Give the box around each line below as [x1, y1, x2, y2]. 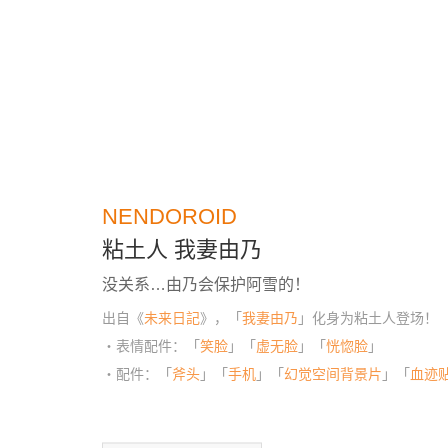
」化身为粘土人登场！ [297, 309, 438, 326]
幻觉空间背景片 [283, 365, 382, 382]
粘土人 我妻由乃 [101, 236, 262, 262]
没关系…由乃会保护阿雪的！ [101, 275, 310, 293]
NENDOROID [101, 203, 237, 229]
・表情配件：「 [101, 337, 200, 354]
